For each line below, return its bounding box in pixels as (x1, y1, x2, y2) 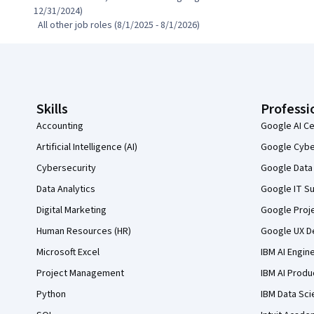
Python (36, 287, 66, 302)
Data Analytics (36, 182, 95, 197)
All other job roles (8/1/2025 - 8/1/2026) (38, 18, 200, 33)
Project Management (36, 266, 124, 281)
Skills (36, 100, 68, 120)
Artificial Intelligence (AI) (36, 140, 137, 155)
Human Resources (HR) (36, 224, 131, 239)
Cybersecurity (36, 161, 96, 176)
